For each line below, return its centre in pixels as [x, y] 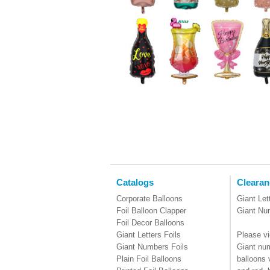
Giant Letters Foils [149, 235]
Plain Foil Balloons [149, 259]
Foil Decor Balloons [150, 223]
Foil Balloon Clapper [151, 211]
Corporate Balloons [149, 199]
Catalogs [135, 182]
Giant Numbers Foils [152, 247]
